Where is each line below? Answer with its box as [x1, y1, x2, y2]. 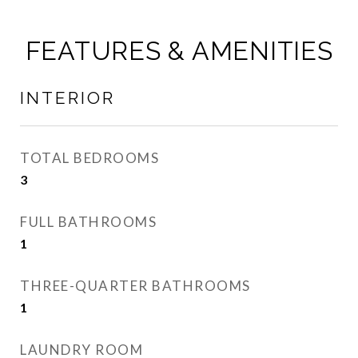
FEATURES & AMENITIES [25, 36, 333, 66]
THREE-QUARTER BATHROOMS [20, 277, 251, 295]
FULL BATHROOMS [20, 213, 157, 231]
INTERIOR [20, 88, 115, 109]
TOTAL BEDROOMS [20, 149, 159, 167]
